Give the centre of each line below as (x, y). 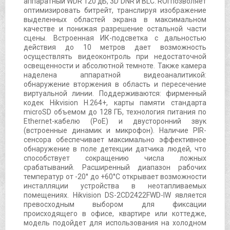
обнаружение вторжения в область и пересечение (115, 84)
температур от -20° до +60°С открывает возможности (115, 176)
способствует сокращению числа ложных (115, 158)
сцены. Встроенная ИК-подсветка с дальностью (115, 38)
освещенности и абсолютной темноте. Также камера (115, 65)
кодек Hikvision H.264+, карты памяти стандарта (115, 102)
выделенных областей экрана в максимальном (115, 19)
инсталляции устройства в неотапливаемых (115, 186)
